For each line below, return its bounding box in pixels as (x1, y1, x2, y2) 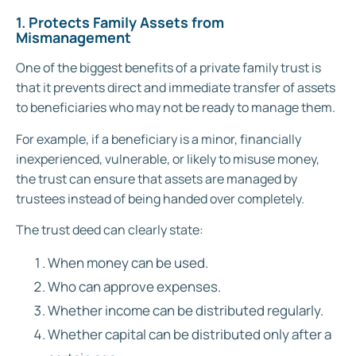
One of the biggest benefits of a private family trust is (16, 59, 321, 77)
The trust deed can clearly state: (16, 221, 203, 239)
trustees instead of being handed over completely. (16, 189, 304, 207)
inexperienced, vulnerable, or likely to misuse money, (16, 149, 319, 168)
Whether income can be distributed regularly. (48, 301, 323, 320)
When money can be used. (48, 253, 208, 273)
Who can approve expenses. (48, 277, 221, 296)
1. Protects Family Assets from (16, 13, 224, 33)
